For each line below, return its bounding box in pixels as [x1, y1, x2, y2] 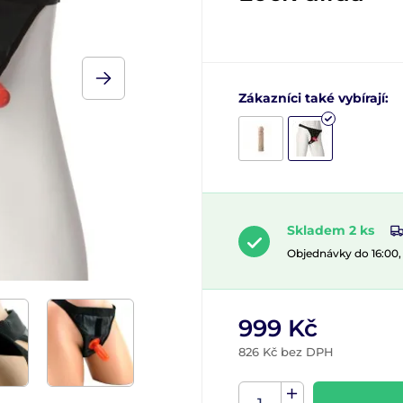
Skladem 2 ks [287, 222, 374, 238]
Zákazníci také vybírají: [238, 90, 389, 106]
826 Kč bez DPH [238, 345, 334, 360]
